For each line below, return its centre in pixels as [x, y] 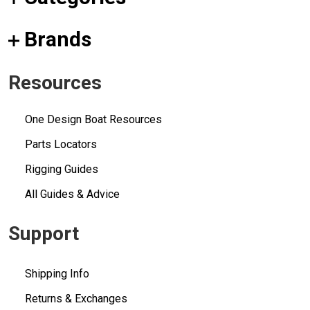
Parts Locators [61, 145]
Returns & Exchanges [76, 299]
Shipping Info [57, 274]
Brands [58, 39]
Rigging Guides [62, 170]
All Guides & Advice [72, 194]
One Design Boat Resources [93, 120]
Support [44, 234]
